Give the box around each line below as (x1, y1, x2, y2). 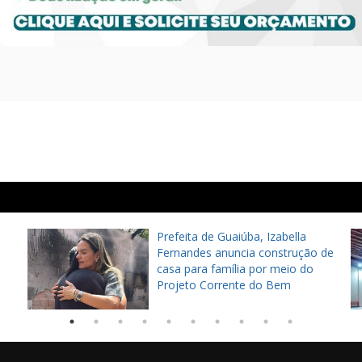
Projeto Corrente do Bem (157, 276, 291, 293)
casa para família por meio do (157, 260, 314, 276)
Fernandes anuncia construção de (157, 244, 334, 260)
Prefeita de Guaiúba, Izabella (157, 228, 306, 244)
